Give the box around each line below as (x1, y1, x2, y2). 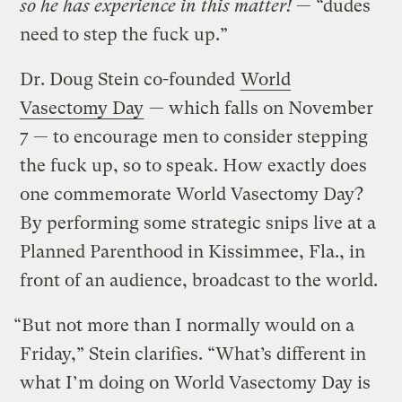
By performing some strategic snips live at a (20, 213, 377, 234)
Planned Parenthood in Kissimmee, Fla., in (20, 241, 366, 263)
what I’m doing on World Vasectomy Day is (20, 372, 371, 394)
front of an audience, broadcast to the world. (20, 270, 379, 292)
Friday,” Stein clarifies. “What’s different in (20, 344, 367, 365)
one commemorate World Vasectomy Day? (20, 184, 364, 205)
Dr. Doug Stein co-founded (20, 69, 240, 91)
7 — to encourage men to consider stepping (20, 127, 369, 148)
